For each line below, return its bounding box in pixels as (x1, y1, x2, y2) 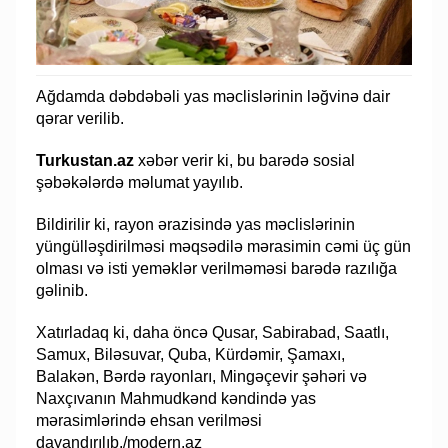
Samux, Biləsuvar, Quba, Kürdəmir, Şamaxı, (36, 346, 346, 364)
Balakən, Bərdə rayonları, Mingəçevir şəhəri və (36, 368, 368, 386)
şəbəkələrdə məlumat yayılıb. (36, 174, 244, 192)
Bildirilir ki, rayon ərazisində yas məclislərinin (36, 216, 356, 234)
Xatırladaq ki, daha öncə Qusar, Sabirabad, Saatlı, (36, 324, 390, 342)
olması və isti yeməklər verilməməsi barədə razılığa (36, 260, 398, 278)
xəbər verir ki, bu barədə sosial (134, 152, 356, 170)
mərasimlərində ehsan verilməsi (36, 412, 263, 430)
